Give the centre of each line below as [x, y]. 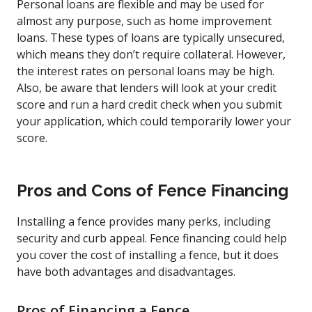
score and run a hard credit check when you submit [149, 104]
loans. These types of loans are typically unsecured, [151, 37]
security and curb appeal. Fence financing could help [152, 238]
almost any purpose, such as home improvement [144, 21]
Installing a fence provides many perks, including [144, 221]
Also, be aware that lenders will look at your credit [147, 87]
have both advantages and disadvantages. [126, 271]
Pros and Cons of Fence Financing [153, 190]
